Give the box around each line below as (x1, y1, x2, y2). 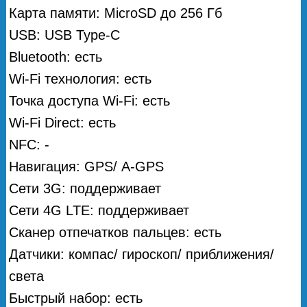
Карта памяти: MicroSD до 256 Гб (9, 5, 223, 21)
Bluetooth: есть (9, 49, 103, 64)
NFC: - (9, 136, 50, 152)
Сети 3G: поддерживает (9, 180, 162, 196)
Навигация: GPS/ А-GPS (9, 158, 164, 174)
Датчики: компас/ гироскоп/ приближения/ (9, 246, 275, 262)
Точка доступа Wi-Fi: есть (9, 93, 171, 108)
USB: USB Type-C (9, 27, 121, 42)
